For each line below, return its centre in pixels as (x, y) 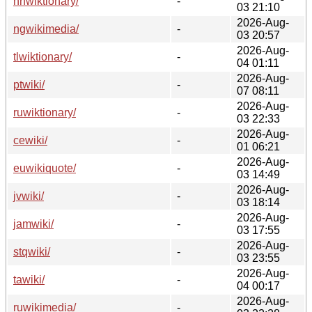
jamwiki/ (33, 224)
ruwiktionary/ (45, 112)
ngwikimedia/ (46, 29)
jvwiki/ (29, 196)
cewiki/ (30, 140)
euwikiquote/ (45, 168)
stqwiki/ (32, 251)
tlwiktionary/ (42, 56)
